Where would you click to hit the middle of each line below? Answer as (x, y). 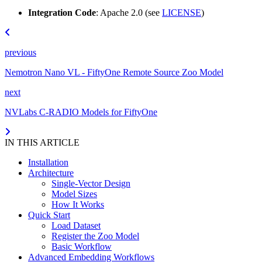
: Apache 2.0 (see (129, 12)
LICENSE (182, 12)
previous (20, 52)
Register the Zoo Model (95, 236)
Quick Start (49, 215)
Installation (48, 162)
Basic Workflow (82, 246)
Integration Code (62, 12)
